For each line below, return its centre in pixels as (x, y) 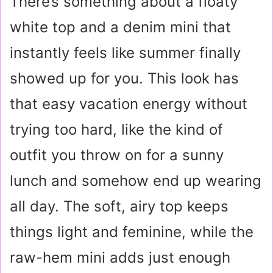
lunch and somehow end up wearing (136, 180)
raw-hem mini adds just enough (120, 257)
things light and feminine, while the (132, 232)
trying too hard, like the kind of (116, 129)
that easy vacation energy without (129, 104)
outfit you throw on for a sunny (117, 155)
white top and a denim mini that (120, 27)
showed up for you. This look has (124, 78)
